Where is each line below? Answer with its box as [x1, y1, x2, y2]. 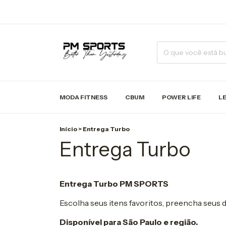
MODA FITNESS [60, 93, 107, 101]
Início [60, 125, 77, 133]
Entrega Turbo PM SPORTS [60, 179, 168, 189]
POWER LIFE [162, 93, 201, 101]
